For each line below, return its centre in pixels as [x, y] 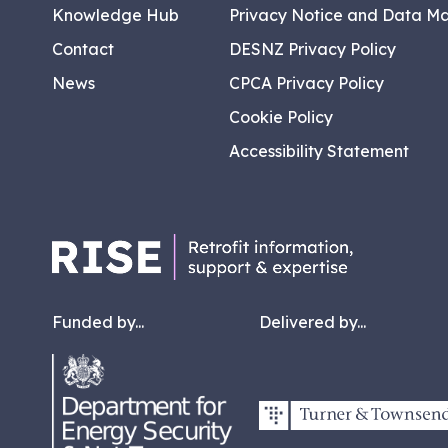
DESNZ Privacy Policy [312, 49]
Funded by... [98, 322]
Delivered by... [312, 322]
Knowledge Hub [115, 15]
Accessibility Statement [319, 151]
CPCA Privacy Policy [306, 83]
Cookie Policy [281, 117]
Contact [83, 49]
